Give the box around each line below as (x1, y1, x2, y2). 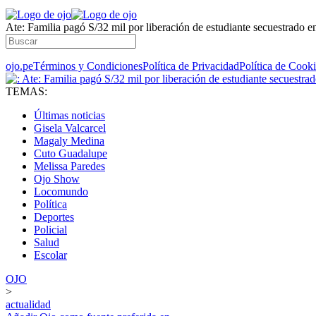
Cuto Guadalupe (34, 147, 107, 159)
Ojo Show (34, 173, 80, 185)
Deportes (34, 211, 74, 223)
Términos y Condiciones (33, 60, 142, 72)
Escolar (34, 249, 67, 261)
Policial (34, 224, 67, 236)
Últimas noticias (34, 109, 105, 121)
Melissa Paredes (34, 160, 105, 172)
